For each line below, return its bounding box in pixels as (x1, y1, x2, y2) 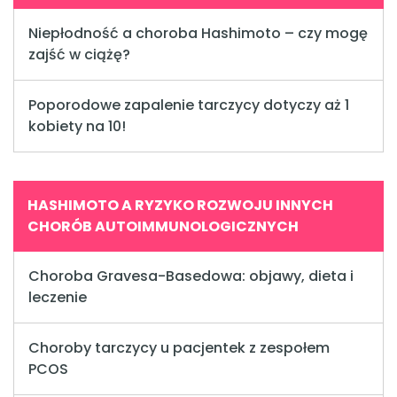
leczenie (28, 287, 87, 308)
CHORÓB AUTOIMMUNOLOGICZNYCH (27, 216, 299, 237)
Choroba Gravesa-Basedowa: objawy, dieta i (28, 266, 354, 287)
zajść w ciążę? (28, 44, 130, 66)
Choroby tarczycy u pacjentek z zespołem (28, 338, 330, 359)
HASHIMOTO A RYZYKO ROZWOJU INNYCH (27, 195, 333, 216)
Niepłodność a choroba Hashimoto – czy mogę (28, 23, 368, 44)
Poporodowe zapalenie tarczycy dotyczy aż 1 (28, 95, 349, 116)
